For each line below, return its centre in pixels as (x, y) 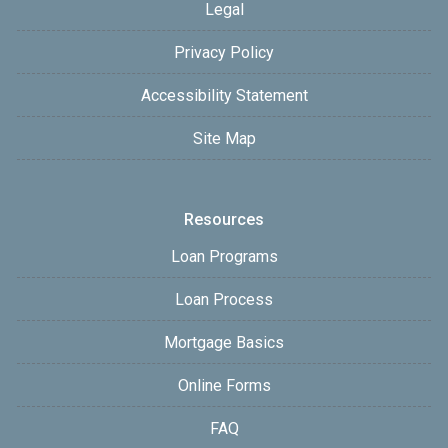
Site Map (224, 138)
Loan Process (224, 299)
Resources (224, 219)
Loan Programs (224, 256)
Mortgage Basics (224, 342)
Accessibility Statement (224, 95)
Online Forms (224, 385)
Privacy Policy (224, 52)
